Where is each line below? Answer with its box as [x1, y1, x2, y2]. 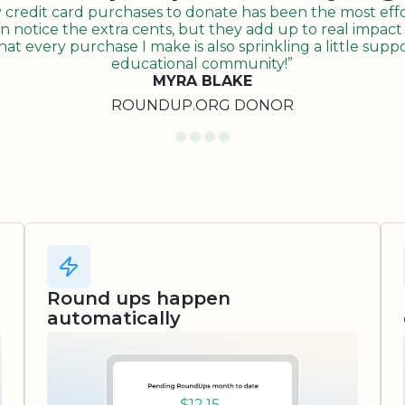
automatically [46, 307, 181, 329]
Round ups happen [46, 287, 231, 309]
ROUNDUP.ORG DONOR [110, 97, 294, 114]
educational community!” [111, 55, 293, 72]
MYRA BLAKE [152, 72, 252, 89]
